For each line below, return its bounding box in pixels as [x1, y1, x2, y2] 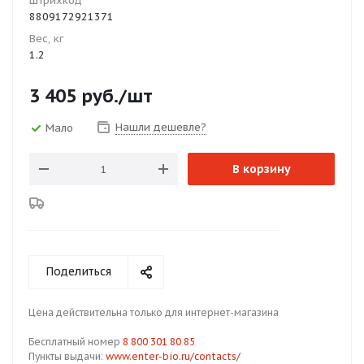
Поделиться [45, 264, 111, 279]
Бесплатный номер [28, 336, 123, 348]
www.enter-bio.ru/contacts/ [106, 350, 240, 362]
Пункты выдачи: [28, 350, 106, 362]
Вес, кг [29, 32, 63, 45]
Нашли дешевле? [115, 120, 206, 134]
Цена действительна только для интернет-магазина [28, 306, 279, 318]
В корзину [232, 162, 291, 176]
